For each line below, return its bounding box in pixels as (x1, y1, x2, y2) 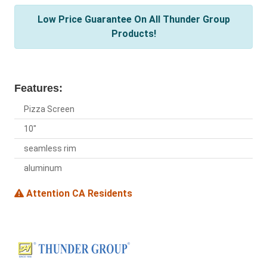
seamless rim (24, 144, 76, 154)
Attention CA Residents (24, 188, 132, 200)
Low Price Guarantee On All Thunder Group (37, 14, 230, 26)
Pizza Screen (24, 104, 74, 114)
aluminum (24, 163, 62, 173)
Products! (111, 28, 156, 40)
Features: (14, 82, 63, 95)
